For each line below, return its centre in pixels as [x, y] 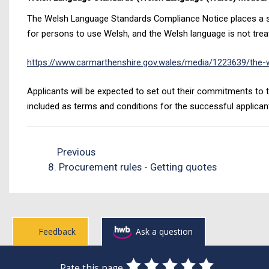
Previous [75, 152]
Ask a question [164, 231]
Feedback [57, 231]
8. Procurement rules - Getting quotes [132, 167]
